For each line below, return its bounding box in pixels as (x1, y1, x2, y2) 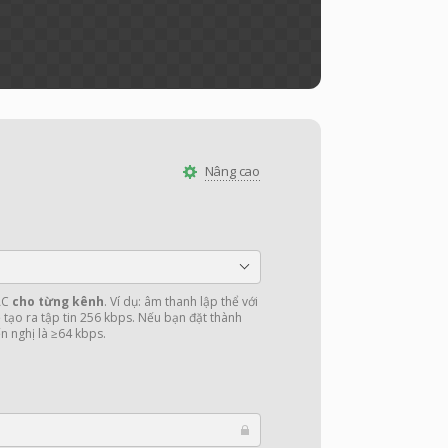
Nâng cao (204, 162, 260, 180)
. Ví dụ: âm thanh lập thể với (104, 293, 258, 310)
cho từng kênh (12, 293, 104, 310)
